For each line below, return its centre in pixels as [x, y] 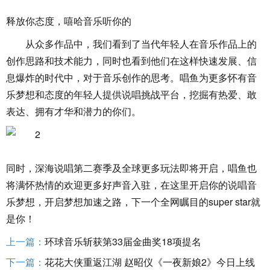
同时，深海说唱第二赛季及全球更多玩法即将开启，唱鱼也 [131, 168]
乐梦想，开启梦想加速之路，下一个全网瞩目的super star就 [133, 202]
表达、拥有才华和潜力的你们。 [74, 111]
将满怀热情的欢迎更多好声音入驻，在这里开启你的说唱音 [131, 185]
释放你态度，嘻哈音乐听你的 [69, 21]
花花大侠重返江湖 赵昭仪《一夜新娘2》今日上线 [150, 262]
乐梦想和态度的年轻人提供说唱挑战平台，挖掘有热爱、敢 [131, 94]
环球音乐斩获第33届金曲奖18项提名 [123, 241]
